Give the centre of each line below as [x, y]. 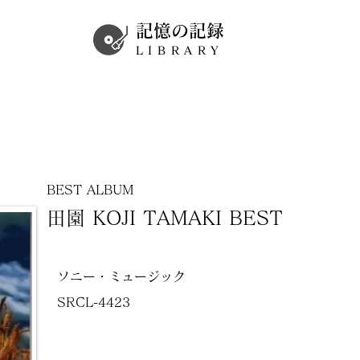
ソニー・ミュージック [121, 276]
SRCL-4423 [94, 302]
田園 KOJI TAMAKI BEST [165, 218]
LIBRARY [180, 51]
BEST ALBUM [90, 190]
